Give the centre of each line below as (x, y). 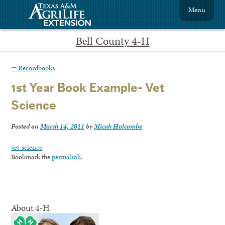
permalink (67, 157)
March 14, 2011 (63, 126)
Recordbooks (36, 68)
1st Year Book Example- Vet (88, 88)
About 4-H (31, 208)
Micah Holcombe (118, 126)
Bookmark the (32, 157)
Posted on (26, 126)
